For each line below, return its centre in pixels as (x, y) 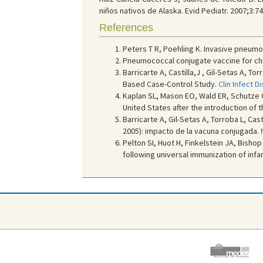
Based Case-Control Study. (170, 84)
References (126, 28)
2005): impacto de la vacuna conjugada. (191, 131)
